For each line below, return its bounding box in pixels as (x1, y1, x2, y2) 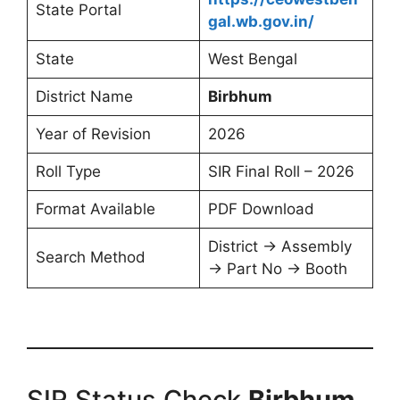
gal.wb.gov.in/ (207, 12, 314, 30)
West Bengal (207, 50, 297, 68)
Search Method (35, 248, 146, 266)
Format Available (35, 200, 155, 218)
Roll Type (35, 162, 101, 180)
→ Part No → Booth (207, 260, 347, 278)
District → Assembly (207, 237, 352, 255)
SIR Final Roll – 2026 (207, 162, 354, 180)
